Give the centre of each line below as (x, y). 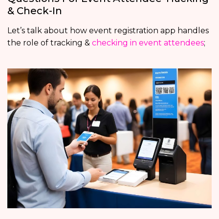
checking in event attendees (148, 43)
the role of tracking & (50, 43)
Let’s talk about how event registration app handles (108, 30)
